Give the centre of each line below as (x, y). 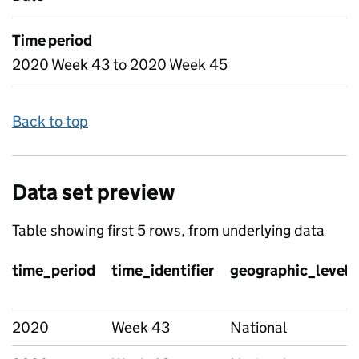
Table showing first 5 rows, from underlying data (168, 230)
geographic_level (290, 270)
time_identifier (163, 270)
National (258, 327)
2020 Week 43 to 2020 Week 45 (120, 65)
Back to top (50, 121)
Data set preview (93, 192)
